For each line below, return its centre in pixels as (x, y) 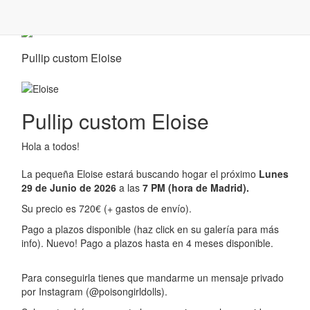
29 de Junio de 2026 (69, 187)
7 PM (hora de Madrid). (194, 187)
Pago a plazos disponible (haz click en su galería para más (150, 229)
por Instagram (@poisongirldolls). (94, 291)
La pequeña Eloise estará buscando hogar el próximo (139, 173)
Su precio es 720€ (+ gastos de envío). (107, 208)
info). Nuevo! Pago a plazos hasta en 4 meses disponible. (149, 243)
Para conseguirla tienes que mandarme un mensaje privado (153, 277)
